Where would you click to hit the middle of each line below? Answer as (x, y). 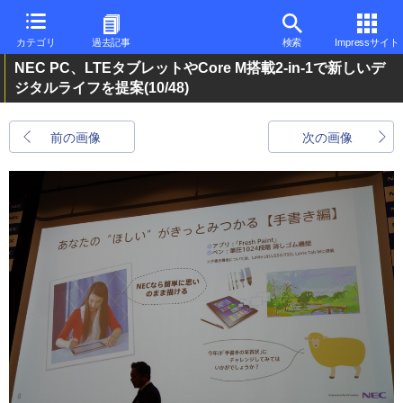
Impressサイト (367, 42)
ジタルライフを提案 (79, 88)
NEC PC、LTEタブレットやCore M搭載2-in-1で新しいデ (200, 68)
